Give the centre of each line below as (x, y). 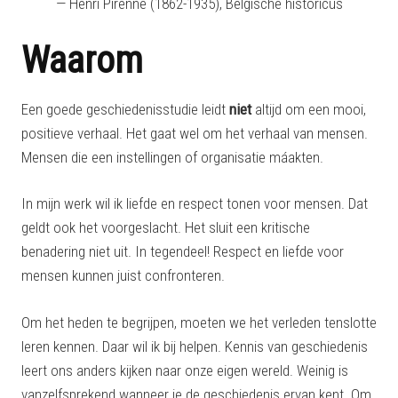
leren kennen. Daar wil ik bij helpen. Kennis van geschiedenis (195, 346)
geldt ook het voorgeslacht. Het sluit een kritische (166, 228)
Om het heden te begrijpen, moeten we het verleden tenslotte (199, 322)
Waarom (82, 60)
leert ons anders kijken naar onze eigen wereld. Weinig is (185, 370)
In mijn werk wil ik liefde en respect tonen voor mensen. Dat (195, 204)
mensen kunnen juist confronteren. (123, 276)
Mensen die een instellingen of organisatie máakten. (172, 157)
